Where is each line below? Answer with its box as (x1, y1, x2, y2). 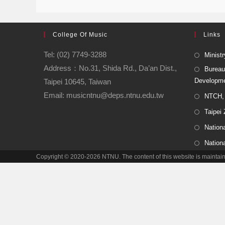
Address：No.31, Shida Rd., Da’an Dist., (44, 63, 177, 72)
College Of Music (53, 31, 107, 38)
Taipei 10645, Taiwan (44, 77, 111, 86)
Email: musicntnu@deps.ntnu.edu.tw (44, 90, 164, 99)
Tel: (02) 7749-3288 (44, 50, 106, 59)
